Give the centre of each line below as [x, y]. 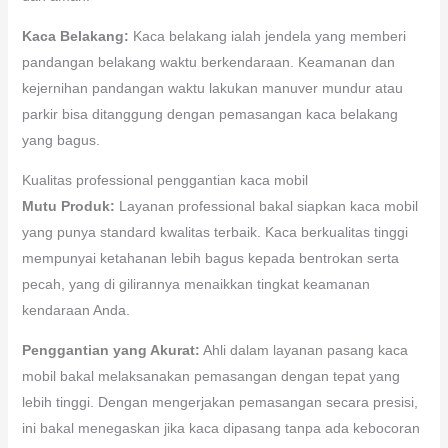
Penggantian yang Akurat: [110, 349]
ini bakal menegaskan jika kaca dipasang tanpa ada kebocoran [220, 427]
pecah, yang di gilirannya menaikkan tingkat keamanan [195, 283]
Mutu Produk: [68, 205]
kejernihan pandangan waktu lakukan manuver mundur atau [212, 87]
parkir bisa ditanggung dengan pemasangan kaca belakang [209, 113]
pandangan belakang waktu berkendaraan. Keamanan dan [208, 61]
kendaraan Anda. [75, 309]
